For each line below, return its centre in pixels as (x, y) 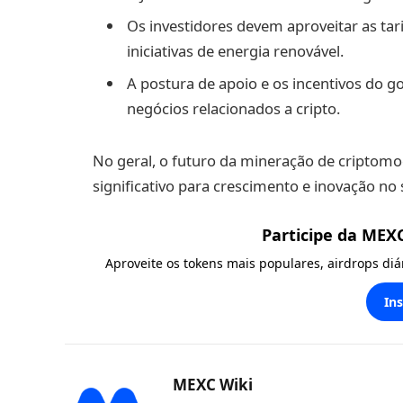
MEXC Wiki (213, 385)
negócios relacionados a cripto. (233, 108)
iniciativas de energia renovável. (235, 51)
